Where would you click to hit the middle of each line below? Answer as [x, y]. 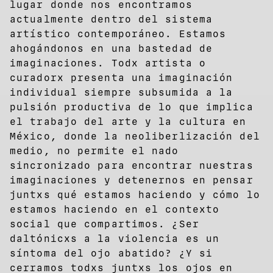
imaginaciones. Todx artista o [108, 63]
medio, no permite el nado [94, 151]
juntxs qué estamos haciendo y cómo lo [135, 194]
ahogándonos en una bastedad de [112, 48]
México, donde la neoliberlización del [135, 136]
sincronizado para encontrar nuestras [132, 165]
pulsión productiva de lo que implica [132, 107]
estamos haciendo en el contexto [115, 209]
